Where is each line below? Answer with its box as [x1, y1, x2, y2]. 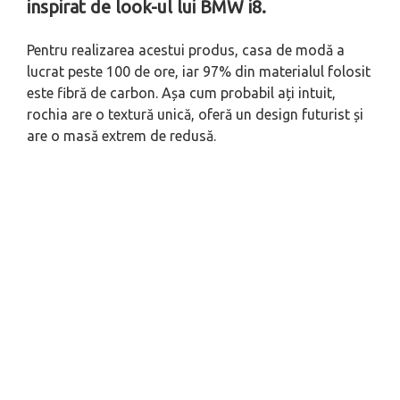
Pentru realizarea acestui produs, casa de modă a [27, 42, 345, 59]
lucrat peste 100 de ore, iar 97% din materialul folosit [27, 63, 371, 80]
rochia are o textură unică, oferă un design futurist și [27, 106, 363, 123]
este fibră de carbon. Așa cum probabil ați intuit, [27, 85, 336, 102]
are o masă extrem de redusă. [27, 128, 216, 145]
